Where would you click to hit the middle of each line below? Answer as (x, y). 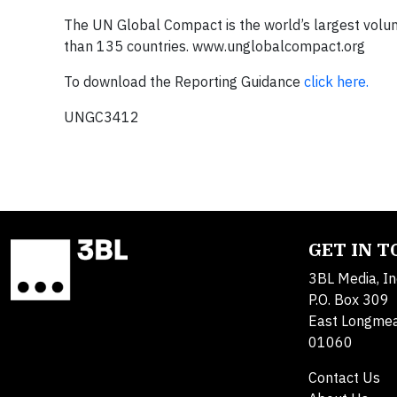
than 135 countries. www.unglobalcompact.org (214, 46)
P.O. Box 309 (349, 300)
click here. (336, 82)
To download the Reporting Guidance (184, 82)
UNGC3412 (101, 117)
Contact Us (344, 378)
